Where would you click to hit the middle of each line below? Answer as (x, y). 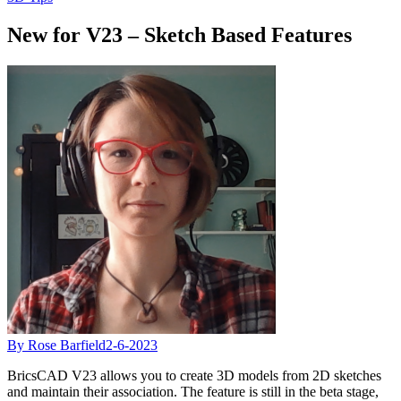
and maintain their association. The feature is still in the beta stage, (193, 391)
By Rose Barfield (56, 345)
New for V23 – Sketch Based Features (179, 34)
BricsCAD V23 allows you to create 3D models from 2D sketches (194, 375)
